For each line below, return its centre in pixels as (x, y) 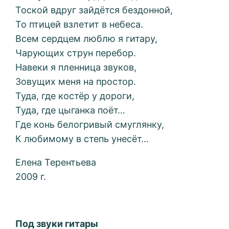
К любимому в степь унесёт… (82, 139)
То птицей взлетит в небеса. (79, 25)
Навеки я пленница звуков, (76, 67)
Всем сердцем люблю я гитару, (87, 39)
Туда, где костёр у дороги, (75, 96)
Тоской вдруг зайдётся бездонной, (94, 10)
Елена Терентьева (56, 163)
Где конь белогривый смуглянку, (90, 125)
